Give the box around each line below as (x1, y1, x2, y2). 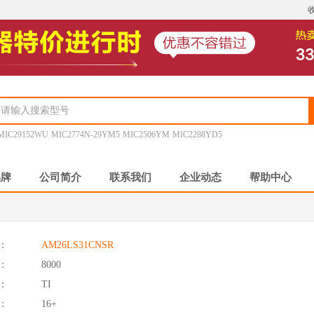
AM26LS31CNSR (41, 239, 114, 250)
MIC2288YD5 (172, 130, 223, 139)
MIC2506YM (123, 130, 170, 139)
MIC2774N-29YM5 (51, 130, 121, 139)
